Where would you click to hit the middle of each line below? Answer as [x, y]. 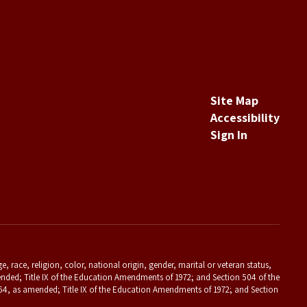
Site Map [234, 100]
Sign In [229, 135]
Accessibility [245, 118]
